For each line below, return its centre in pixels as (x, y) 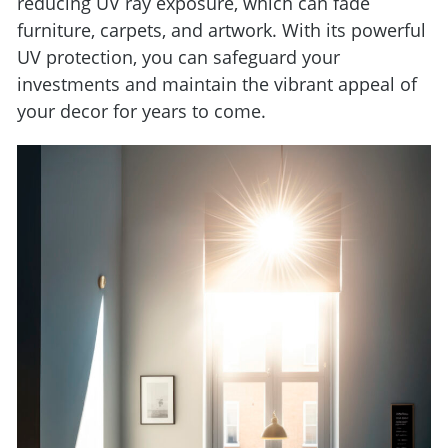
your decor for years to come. (141, 111)
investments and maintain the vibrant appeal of (217, 84)
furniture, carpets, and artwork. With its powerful (221, 30)
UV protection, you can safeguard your (178, 57)
